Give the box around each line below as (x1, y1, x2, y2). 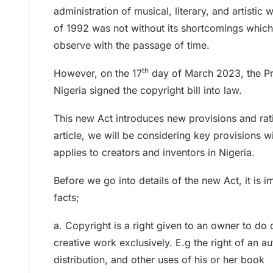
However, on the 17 (54, 66, 142, 79)
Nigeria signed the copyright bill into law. (54, 83, 242, 96)
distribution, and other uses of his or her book (54, 253, 264, 266)
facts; (54, 191, 79, 204)
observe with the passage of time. (54, 38, 210, 51)
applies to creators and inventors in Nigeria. (54, 146, 255, 158)
